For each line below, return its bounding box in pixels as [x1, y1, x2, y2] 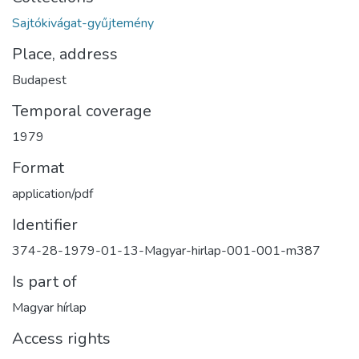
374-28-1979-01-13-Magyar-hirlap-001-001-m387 [12, 242, 321, 260]
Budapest [12, 71, 67, 89]
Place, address [12, 43, 118, 65]
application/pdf [12, 185, 93, 203]
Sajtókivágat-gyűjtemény [12, 14, 154, 32]
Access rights [12, 328, 111, 349]
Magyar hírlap [12, 299, 87, 317]
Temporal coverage [12, 100, 151, 122]
